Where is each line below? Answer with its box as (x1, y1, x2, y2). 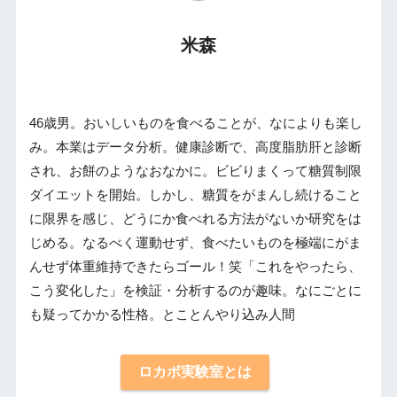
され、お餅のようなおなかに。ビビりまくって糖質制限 (28, 164, 362, 179)
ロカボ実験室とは (138, 363, 253, 379)
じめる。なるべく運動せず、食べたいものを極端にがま (28, 236, 362, 251)
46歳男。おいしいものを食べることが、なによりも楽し (28, 116, 362, 131)
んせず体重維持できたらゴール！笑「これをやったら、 (28, 260, 362, 275)
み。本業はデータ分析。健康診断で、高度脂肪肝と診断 (28, 140, 362, 155)
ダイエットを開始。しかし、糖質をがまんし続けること (28, 188, 362, 203)
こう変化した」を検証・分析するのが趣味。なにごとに (28, 284, 362, 299)
